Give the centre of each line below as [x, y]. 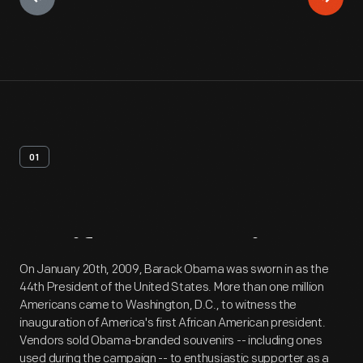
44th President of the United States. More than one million [172, 287]
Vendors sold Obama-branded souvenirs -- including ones [171, 341]
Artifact [82, 256]
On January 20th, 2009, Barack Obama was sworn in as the [174, 269]
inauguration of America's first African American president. [173, 323]
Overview [231, 256]
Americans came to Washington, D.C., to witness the [158, 305]
